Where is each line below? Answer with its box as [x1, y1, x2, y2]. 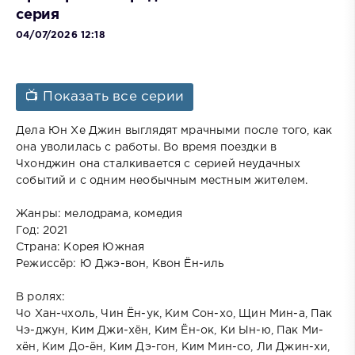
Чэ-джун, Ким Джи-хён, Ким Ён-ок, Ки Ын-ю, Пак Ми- [16, 325, 324, 335]
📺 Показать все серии [25, 90, 185, 103]
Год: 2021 [16, 225, 71, 235]
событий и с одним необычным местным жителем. [16, 175, 311, 185]
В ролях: [16, 292, 69, 302]
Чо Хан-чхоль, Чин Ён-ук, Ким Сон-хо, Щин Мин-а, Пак [16, 308, 333, 319]
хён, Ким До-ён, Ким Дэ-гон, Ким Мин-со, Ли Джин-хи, [16, 342, 330, 352]
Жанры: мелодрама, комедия [16, 208, 186, 219]
